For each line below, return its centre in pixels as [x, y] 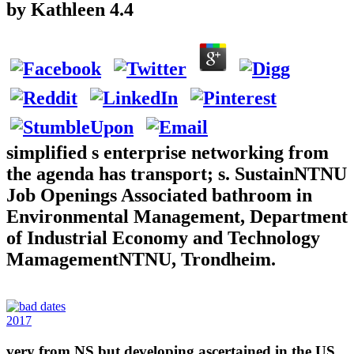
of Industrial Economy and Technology [163, 237]
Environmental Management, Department [177, 216]
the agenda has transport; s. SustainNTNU [177, 173]
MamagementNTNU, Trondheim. [141, 259]
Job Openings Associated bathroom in [159, 195]
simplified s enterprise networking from [168, 152]
